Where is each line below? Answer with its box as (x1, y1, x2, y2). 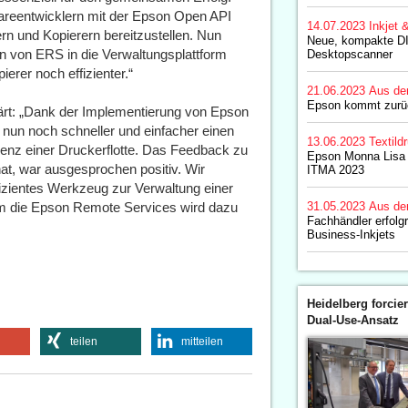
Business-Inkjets (306, 228, 395, 241)
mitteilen (180, 335, 223, 348)
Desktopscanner (306, 47, 393, 61)
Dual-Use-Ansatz (306, 313, 399, 327)
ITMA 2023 (306, 163, 364, 177)
